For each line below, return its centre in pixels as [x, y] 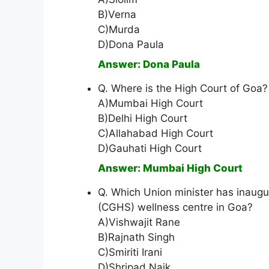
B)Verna [117, 15]
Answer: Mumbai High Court [170, 168]
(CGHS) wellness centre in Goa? [175, 207]
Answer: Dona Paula [149, 65]
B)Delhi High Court [143, 119]
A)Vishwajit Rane [139, 222]
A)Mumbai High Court [150, 104]
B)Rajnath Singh [136, 237]
